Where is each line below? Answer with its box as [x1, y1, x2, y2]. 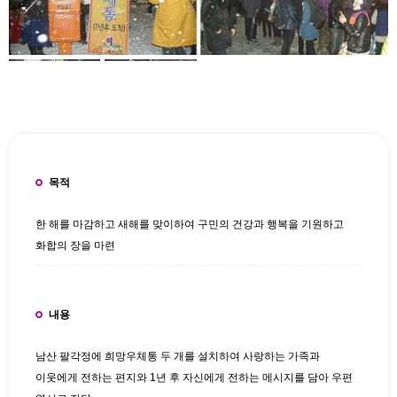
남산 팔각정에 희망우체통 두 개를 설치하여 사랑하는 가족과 [35, 349, 320, 362]
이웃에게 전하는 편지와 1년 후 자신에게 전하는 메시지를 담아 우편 [35, 370, 353, 384]
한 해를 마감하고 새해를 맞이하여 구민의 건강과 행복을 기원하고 [35, 217, 344, 230]
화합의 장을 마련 [35, 238, 115, 252]
